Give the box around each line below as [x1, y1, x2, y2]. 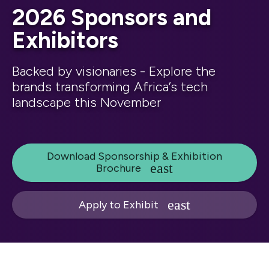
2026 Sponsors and [12, 4, 211, 31]
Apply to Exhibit [79, 198, 159, 211]
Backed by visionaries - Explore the [12, 63, 216, 79]
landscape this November [12, 94, 161, 110]
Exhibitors [12, 26, 118, 54]
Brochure [96, 161, 141, 175]
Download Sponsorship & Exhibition [47, 150, 222, 163]
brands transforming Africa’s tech [12, 79, 208, 95]
